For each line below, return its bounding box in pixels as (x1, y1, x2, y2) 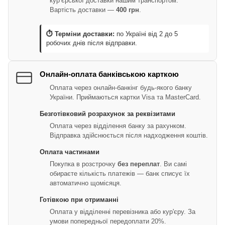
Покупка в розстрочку (50, 160, 118, 168)
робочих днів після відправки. (46, 39, 137, 47)
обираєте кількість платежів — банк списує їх (50, 169, 190, 177)
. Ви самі (160, 160, 187, 168)
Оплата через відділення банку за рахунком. (50, 122, 186, 130)
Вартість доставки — (50, 6, 116, 14)
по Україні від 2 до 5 (115, 30, 178, 38)
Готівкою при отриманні (40, 195, 119, 203)
